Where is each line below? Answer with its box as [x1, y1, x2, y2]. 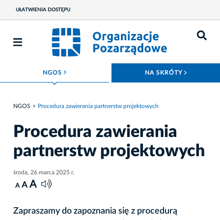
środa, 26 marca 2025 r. [13, 169, 75, 175]
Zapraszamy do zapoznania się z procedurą [13, 206, 177, 216]
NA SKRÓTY [145, 70, 184, 76]
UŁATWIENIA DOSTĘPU [15, 7, 70, 12]
